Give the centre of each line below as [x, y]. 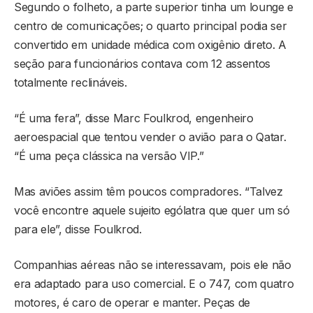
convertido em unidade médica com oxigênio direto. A [150, 45]
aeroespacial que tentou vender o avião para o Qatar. [150, 137]
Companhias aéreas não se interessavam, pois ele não [153, 265]
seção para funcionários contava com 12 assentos [142, 64]
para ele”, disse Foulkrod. [78, 230]
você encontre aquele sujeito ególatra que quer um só [152, 211]
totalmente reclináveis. [71, 83]
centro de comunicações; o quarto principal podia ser [151, 26]
